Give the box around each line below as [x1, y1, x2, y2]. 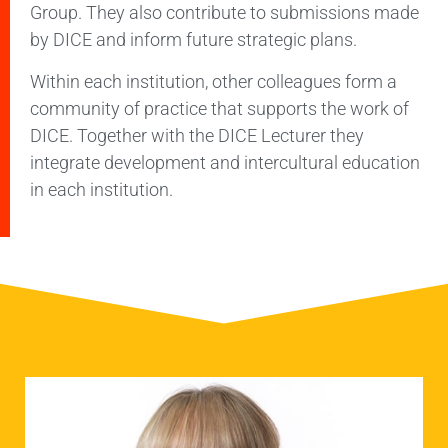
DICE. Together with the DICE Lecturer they [30, 124, 364, 146]
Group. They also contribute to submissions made [30, 2, 419, 24]
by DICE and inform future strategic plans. [30, 29, 361, 51]
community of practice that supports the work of [30, 97, 409, 119]
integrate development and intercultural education [30, 151, 420, 173]
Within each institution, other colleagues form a [30, 70, 397, 92]
